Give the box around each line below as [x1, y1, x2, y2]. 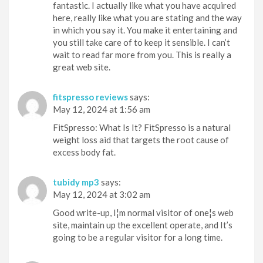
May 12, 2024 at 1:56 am [53, 103, 150, 114]
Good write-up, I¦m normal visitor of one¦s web [53, 207, 234, 218]
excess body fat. [53, 146, 116, 157]
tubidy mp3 [53, 176, 99, 187]
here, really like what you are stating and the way [53, 12, 242, 23]
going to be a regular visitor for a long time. [53, 231, 222, 242]
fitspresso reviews [53, 91, 128, 102]
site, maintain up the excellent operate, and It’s [53, 219, 232, 230]
